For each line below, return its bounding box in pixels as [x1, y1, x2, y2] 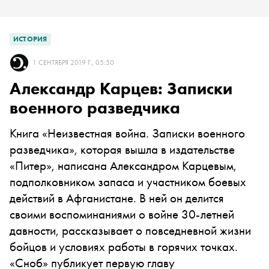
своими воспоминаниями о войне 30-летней [10, 206, 234, 222]
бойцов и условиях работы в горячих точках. [10, 238, 238, 255]
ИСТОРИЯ [13, 34, 47, 44]
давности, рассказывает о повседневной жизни [10, 222, 251, 238]
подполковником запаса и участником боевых [10, 174, 246, 190]
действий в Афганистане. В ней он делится [10, 190, 224, 206]
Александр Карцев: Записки [10, 78, 232, 99]
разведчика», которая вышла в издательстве [10, 141, 235, 157]
